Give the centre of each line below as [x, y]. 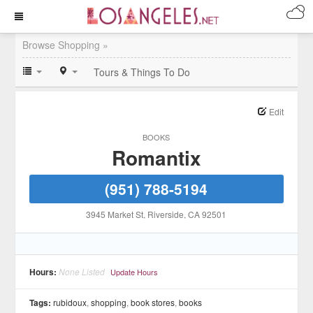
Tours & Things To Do [142, 72]
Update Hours [134, 272]
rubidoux [70, 302]
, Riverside [164, 214]
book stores [153, 302]
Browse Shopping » [66, 45]
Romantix [156, 158]
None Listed [82, 271]
